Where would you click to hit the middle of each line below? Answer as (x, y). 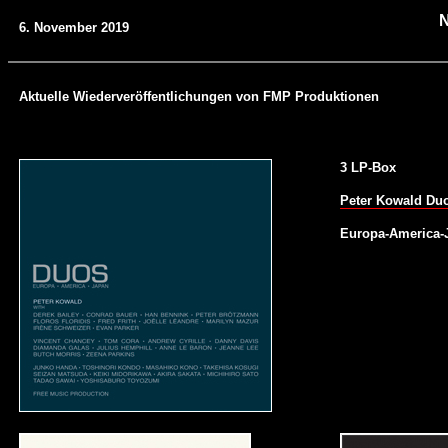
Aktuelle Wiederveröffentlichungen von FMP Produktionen (198, 96)
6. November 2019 (73, 27)
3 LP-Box (367, 167)
